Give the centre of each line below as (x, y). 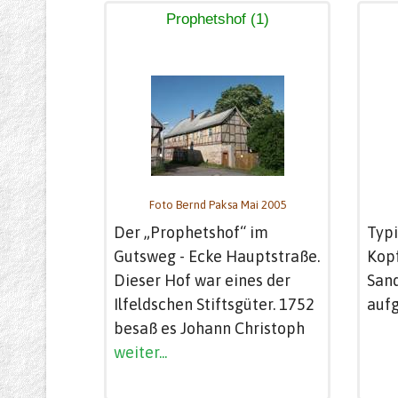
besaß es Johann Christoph (209, 328)
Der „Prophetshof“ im (191, 232)
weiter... (140, 352)
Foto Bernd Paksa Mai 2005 (217, 205)
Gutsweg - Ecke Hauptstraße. (217, 256)
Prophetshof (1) (217, 19)
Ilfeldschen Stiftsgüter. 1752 (214, 304)
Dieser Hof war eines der (202, 280)
